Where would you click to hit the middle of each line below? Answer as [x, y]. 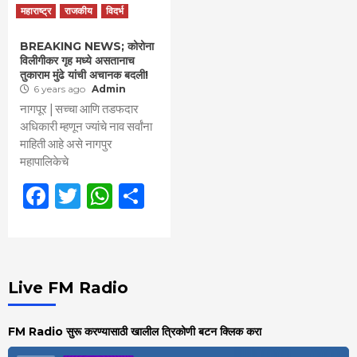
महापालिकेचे [44, 162]
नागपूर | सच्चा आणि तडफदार [79, 109]
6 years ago [61, 89]
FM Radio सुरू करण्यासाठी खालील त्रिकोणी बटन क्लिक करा [135, 332]
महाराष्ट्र [36, 11]
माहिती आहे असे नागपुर [66, 144]
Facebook [100, 196]
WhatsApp [167, 196]
